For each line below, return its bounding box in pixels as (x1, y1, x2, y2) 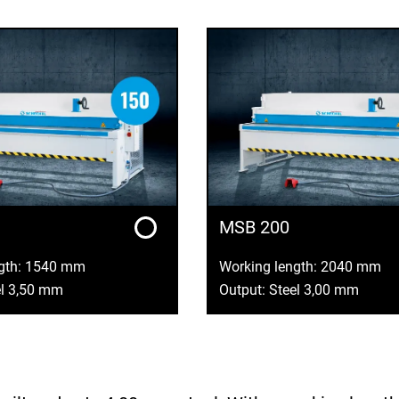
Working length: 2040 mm (219, 258, 381, 276)
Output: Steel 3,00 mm (219, 281, 359, 299)
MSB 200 (219, 216, 289, 238)
